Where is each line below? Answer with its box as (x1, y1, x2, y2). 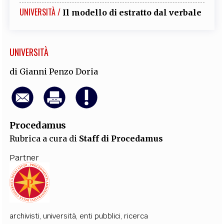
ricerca (124, 211, 148, 220)
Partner (9, 152, 39, 163)
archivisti (9, 211, 40, 220)
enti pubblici (79, 211, 121, 220)
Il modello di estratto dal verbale (62, 7, 202, 17)
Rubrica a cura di (9, 133, 79, 143)
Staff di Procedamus (79, 133, 163, 143)
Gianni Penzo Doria (19, 66, 98, 76)
